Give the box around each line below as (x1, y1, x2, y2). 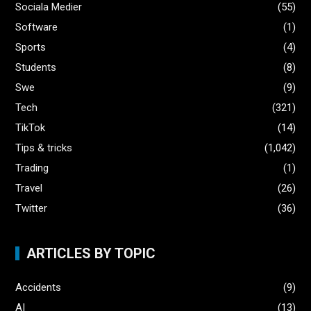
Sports (15, 40, 47, 53)
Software (15, 20, 58, 33)
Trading (15, 161, 49, 174)
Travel (15, 181, 43, 194)
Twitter (15, 201, 48, 215)
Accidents (15, 280, 62, 294)
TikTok (15, 121, 46, 134)
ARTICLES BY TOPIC (26, 244, 156, 262)
